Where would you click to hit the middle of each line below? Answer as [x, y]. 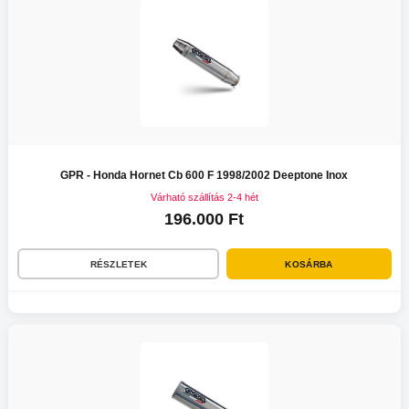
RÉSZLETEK [119, 264]
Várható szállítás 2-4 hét [204, 198]
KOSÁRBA [309, 264]
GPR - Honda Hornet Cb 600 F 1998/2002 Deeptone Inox [204, 176]
